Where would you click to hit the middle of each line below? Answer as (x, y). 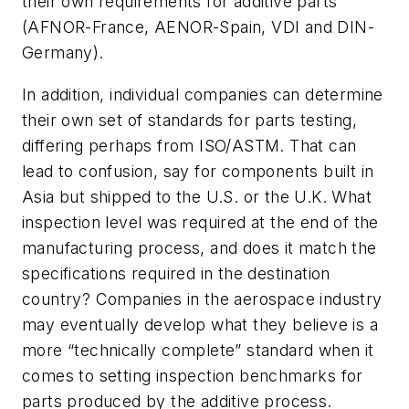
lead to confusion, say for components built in (198, 171)
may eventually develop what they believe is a (200, 324)
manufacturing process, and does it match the (199, 247)
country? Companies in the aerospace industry (202, 299)
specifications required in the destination (176, 273)
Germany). (63, 53)
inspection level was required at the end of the (200, 222)
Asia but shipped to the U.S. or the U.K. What (197, 196)
